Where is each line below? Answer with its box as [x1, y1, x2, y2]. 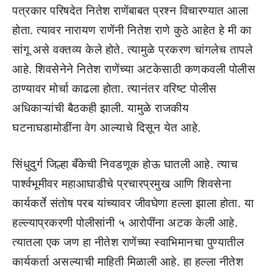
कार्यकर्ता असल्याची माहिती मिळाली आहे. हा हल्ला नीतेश [12, 255, 243, 269]
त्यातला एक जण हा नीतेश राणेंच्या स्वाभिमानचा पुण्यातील [12, 235, 244, 249]
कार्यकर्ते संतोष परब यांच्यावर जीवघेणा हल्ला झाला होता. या [12, 196, 253, 210]
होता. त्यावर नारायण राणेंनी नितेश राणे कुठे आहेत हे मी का [12, 23, 252, 37]
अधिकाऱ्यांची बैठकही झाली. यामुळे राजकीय [12, 101, 189, 115]
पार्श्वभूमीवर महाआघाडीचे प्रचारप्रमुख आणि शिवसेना [12, 177, 231, 191]
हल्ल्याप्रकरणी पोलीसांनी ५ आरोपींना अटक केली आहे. [12, 216, 238, 230]
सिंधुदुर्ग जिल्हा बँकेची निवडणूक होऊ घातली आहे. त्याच [12, 157, 238, 171]
